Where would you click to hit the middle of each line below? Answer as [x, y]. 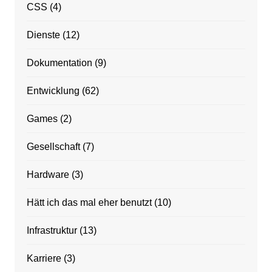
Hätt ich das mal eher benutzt [89, 203]
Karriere [44, 259]
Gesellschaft [53, 147]
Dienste [43, 35]
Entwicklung [53, 91]
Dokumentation [59, 63]
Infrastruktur [52, 231]
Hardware [48, 175]
